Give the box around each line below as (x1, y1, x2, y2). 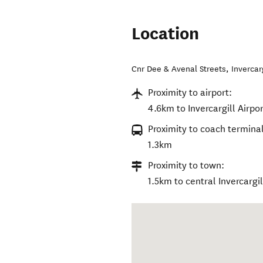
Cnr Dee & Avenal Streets (131, 64, 227, 75)
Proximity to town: (148, 160, 225, 171)
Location (131, 23, 200, 45)
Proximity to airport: (148, 87, 232, 99)
